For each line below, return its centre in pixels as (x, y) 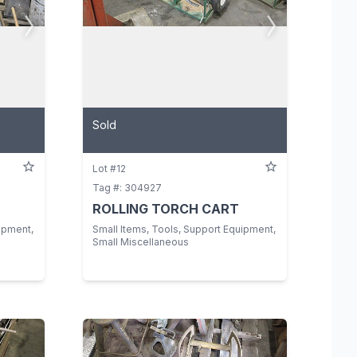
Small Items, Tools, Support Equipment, (184, 229)
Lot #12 (109, 169)
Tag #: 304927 (127, 188)
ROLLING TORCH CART (166, 209)
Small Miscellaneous (141, 242)
